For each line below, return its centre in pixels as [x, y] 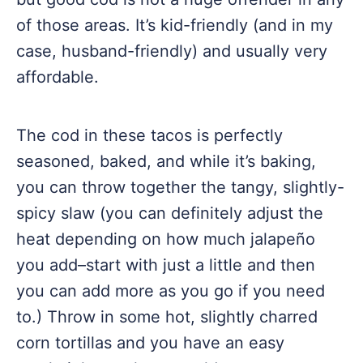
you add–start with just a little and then [166, 265]
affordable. [58, 77]
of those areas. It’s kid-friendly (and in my [175, 25]
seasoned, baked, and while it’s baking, [166, 161]
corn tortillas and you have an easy [150, 343]
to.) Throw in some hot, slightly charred [167, 317]
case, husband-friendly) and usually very [172, 51]
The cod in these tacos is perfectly [149, 135]
